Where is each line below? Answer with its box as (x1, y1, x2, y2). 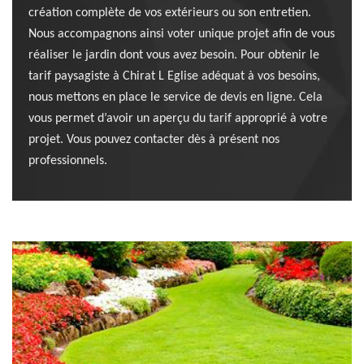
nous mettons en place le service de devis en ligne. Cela (28, 91, 323, 104)
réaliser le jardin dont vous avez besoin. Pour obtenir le (28, 49, 319, 62)
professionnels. (28, 154, 107, 167)
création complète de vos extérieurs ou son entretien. (28, 6, 311, 19)
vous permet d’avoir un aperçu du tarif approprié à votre (28, 112, 327, 125)
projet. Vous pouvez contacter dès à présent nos (28, 133, 279, 146)
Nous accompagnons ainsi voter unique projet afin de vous (28, 28, 335, 41)
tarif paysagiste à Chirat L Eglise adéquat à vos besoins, (28, 70, 320, 83)
